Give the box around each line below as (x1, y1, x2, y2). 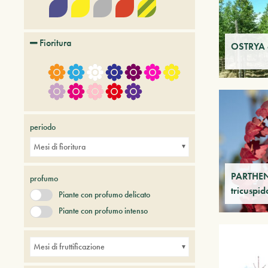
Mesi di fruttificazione (33, 241, 105, 252)
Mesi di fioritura (33, 141, 86, 152)
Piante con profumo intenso (59, 205, 148, 217)
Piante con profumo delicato (59, 188, 150, 200)
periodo (30, 121, 56, 132)
